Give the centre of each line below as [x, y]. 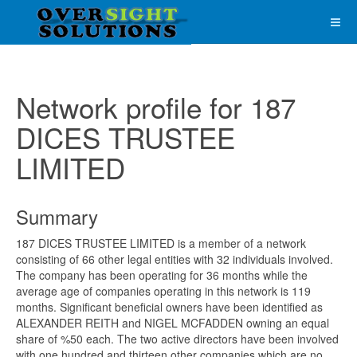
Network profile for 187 [156, 107]
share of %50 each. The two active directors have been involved [177, 339]
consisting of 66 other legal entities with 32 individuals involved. [175, 259]
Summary [57, 216]
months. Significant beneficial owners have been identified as [169, 307]
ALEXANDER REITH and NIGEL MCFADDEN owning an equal [173, 323]
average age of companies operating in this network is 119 [163, 291]
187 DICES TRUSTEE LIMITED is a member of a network [161, 243]
